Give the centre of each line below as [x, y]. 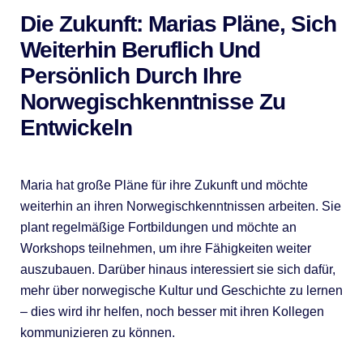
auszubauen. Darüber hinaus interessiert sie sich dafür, [177, 269]
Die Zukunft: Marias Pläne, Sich [178, 23]
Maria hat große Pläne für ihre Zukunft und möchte [164, 185]
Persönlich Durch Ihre [130, 75]
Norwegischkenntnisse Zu [152, 101]
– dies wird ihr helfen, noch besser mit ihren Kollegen [172, 311]
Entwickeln [76, 127]
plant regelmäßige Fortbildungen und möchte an [158, 227]
